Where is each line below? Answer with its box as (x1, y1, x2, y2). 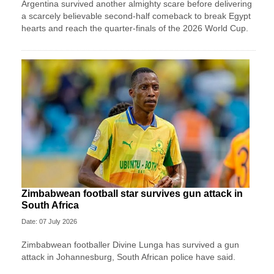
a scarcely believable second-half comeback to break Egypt (21, 11, 251, 21)
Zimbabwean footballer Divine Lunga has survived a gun (21, 239, 239, 250)
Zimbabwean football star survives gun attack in (21, 188, 243, 199)
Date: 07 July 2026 (21, 217, 77, 225)
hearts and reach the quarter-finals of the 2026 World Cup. (21, 23, 248, 34)
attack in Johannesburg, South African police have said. (21, 251, 235, 262)
